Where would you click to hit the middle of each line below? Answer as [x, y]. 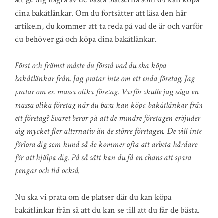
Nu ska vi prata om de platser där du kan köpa [93, 197]
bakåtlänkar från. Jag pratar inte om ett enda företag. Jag [105, 78]
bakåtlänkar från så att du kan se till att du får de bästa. [107, 210]
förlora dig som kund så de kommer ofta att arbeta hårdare [106, 144]
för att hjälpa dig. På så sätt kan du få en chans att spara [103, 157]
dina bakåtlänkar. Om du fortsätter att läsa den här [101, 13]
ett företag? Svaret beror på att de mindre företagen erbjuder [107, 118]
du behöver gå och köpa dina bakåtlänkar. [86, 39]
